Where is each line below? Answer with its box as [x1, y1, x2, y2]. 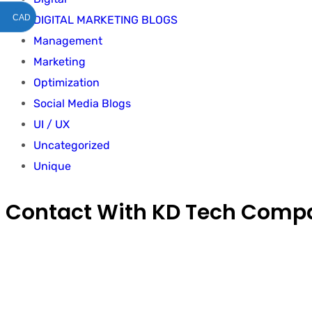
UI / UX [33, 117, 70, 131]
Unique [33, 159, 71, 173]
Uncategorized [33, 138, 110, 152]
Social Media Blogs [33, 96, 131, 110]
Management [33, 33, 102, 47]
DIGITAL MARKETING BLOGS [33, 13, 178, 26]
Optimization [33, 75, 100, 89]
